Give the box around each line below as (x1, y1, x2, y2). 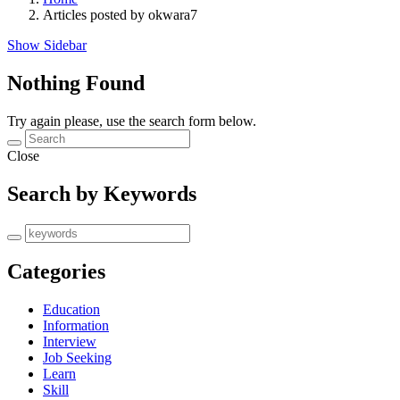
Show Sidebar (7, 37, 87, 53)
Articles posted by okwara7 (43, 6, 197, 22)
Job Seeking (43, 350, 112, 366)
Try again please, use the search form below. (7, 112, 256, 129)
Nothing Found (7, 71, 145, 95)
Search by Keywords (7, 181, 196, 205)
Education (43, 302, 100, 318)
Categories (7, 260, 105, 284)
